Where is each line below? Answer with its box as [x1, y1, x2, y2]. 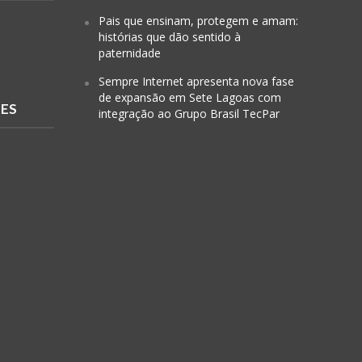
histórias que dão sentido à [98, 29, 241, 45]
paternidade [98, 45, 161, 61]
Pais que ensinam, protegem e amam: [98, 13, 298, 29]
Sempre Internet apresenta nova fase [98, 74, 294, 90]
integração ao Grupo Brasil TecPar [98, 106, 280, 122]
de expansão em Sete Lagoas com [98, 90, 281, 106]
